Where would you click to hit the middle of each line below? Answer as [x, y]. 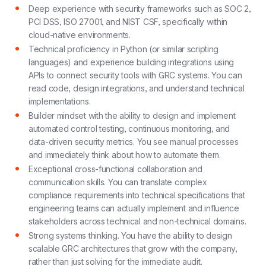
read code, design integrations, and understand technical [137, 88]
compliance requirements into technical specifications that [137, 195]
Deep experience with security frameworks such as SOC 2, [140, 9]
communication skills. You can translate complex [118, 182]
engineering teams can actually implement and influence [134, 208]
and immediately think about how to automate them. [125, 155]
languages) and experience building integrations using [132, 62]
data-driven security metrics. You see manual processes [134, 142]
